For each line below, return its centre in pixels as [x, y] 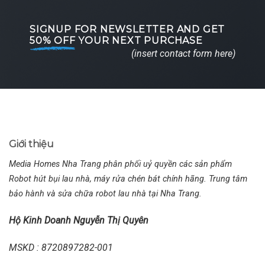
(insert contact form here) [183, 54]
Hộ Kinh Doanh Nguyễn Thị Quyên [79, 220]
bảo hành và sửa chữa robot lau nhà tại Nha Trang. [105, 194]
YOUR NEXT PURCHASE [139, 41]
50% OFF [53, 41]
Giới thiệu [31, 144]
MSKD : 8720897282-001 [61, 247]
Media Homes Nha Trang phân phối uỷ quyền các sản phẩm [120, 164]
